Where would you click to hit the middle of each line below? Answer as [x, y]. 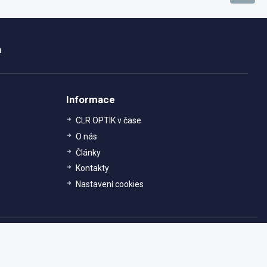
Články [88, 152]
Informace [91, 100]
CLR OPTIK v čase [108, 121]
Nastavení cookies [110, 184]
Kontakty [92, 168]
